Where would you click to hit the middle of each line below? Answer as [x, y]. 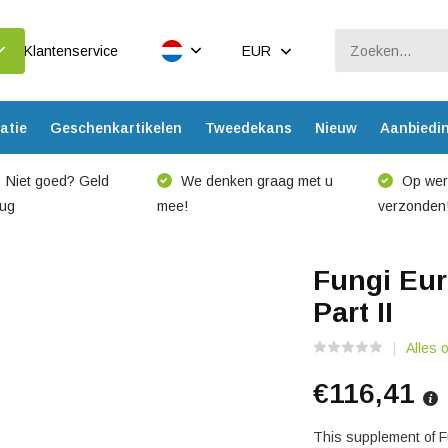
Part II [353, 312]
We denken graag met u [254, 181]
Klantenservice [70, 50]
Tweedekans [248, 127]
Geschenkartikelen [115, 127]
